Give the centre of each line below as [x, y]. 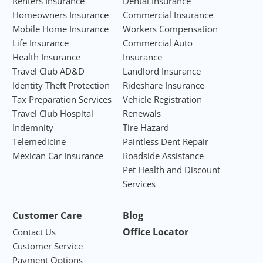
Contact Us [34, 232]
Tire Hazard [146, 128]
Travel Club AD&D [49, 71]
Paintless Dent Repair [165, 142]
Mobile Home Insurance [61, 29]
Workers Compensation [170, 29]
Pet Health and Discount [171, 170]
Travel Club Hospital [53, 114]
